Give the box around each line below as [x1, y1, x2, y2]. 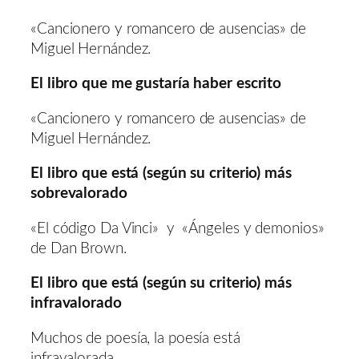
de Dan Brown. [30, 240, 127, 256]
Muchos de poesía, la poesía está [30, 330, 240, 346]
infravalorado [30, 296, 122, 312]
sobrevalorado [30, 186, 127, 202]
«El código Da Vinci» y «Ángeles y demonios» [30, 220, 329, 236]
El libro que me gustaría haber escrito [30, 76, 282, 92]
